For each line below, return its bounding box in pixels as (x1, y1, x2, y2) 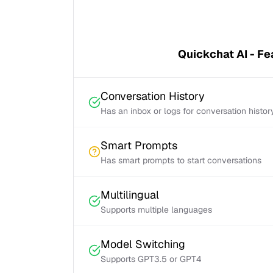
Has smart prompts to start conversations (101, 155, 261, 166)
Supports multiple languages (101, 204, 212, 215)
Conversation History (101, 89, 205, 103)
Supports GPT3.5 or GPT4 (101, 253, 202, 264)
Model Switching (101, 237, 185, 251)
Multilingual (101, 188, 159, 202)
